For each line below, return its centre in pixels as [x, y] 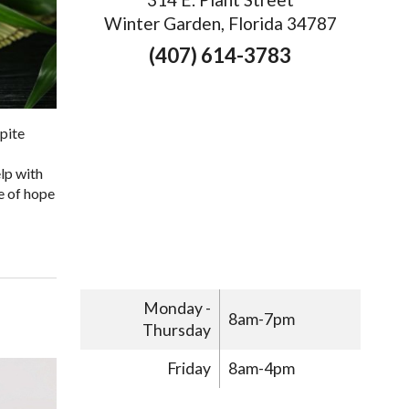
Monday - [178, 309]
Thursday [177, 330]
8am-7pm [262, 320]
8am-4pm [262, 368]
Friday [189, 368]
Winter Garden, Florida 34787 [220, 24]
